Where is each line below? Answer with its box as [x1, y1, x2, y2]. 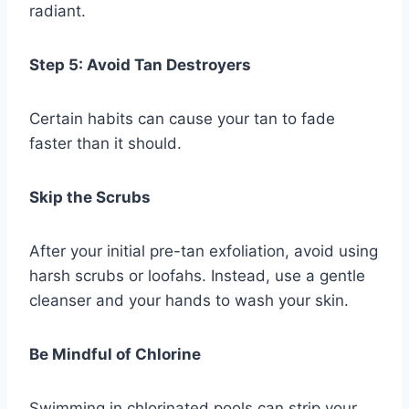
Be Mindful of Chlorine [29, 345, 201, 364]
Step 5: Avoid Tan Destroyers [29, 56, 251, 75]
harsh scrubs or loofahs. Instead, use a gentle [29, 267, 365, 286]
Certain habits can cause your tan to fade [29, 110, 335, 129]
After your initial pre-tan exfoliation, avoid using [29, 242, 378, 261]
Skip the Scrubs [29, 188, 151, 207]
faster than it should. [29, 134, 182, 153]
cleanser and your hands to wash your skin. [29, 291, 349, 310]
